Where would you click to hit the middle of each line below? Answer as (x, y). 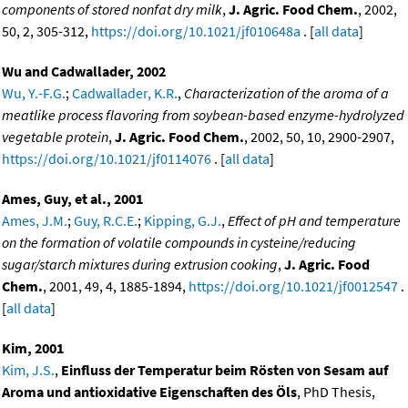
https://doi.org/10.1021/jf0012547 (293, 286)
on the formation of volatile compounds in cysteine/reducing (179, 242)
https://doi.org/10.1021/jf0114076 (107, 158)
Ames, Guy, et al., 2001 (72, 198)
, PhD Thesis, (336, 391)
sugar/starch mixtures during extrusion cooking (140, 264)
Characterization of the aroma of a (286, 92)
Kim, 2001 (33, 347)
